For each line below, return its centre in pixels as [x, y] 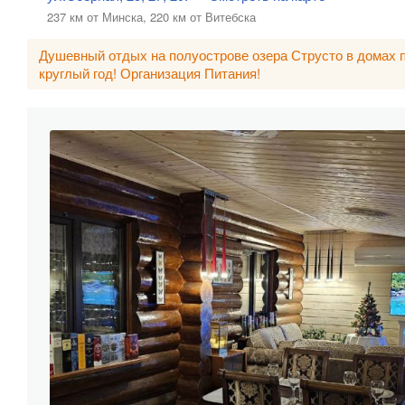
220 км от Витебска [203, 17]
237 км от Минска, [97, 17]
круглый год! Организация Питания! [150, 73]
